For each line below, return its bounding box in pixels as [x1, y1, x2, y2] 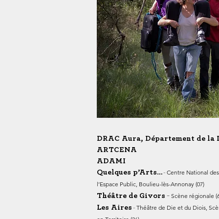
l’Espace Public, [97, 180, 139, 188]
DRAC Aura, [97, 134, 145, 142]
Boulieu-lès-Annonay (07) [139, 180, 204, 188]
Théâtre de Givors [97, 192, 165, 199]
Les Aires [97, 203, 132, 211]
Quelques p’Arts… [97, 168, 162, 176]
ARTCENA [97, 146, 137, 153]
